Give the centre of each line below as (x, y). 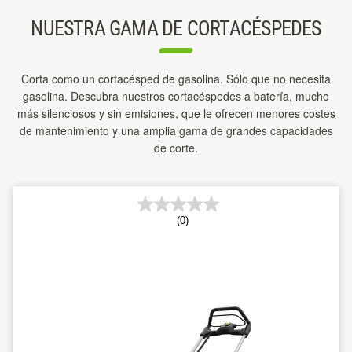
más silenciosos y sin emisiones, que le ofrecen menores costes (176, 113)
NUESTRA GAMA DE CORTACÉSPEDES (176, 28)
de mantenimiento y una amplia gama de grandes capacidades (176, 130)
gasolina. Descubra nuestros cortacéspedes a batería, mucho (176, 96)
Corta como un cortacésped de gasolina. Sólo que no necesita (176, 79)
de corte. (176, 148)
